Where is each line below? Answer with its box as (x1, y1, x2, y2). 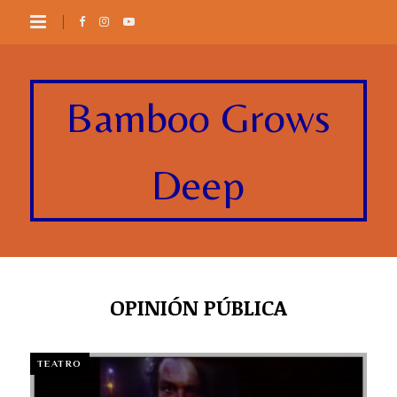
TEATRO (36, 358, 82, 369)
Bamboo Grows (66, 92, 331, 142)
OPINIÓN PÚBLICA (109, 292, 287, 322)
